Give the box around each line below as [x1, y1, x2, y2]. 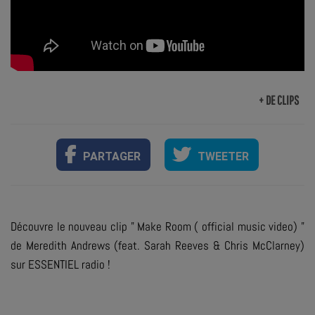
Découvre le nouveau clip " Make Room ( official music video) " [11, 219, 304, 235]
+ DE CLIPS [259, 93, 299, 108]
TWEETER [198, 150, 249, 164]
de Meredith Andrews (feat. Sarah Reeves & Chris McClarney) [11, 238, 304, 254]
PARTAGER [83, 150, 141, 164]
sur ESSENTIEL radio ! [11, 257, 110, 273]
